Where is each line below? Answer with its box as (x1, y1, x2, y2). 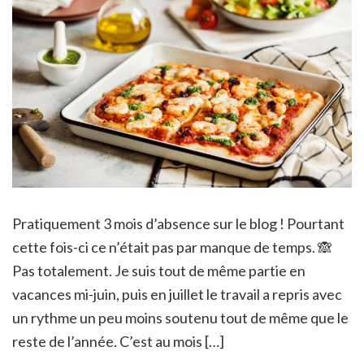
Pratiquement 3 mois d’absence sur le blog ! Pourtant (12, 214, 344, 232)
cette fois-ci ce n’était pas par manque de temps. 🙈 (12, 237, 332, 256)
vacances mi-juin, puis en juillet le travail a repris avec (12, 284, 342, 303)
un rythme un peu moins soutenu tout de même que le (12, 308, 349, 327)
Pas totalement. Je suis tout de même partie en (12, 261, 305, 279)
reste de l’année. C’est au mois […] (12, 331, 224, 350)
